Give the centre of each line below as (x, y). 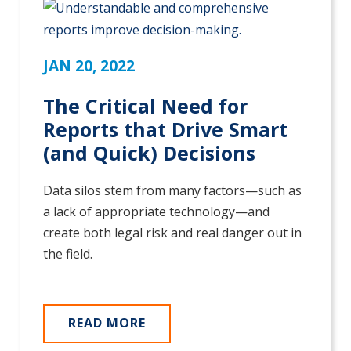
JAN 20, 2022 (89, 66)
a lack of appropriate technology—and (156, 212)
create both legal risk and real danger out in (172, 233)
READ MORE (107, 323)
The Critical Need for (145, 106)
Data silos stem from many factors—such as (172, 191)
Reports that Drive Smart (165, 130)
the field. (68, 254)
